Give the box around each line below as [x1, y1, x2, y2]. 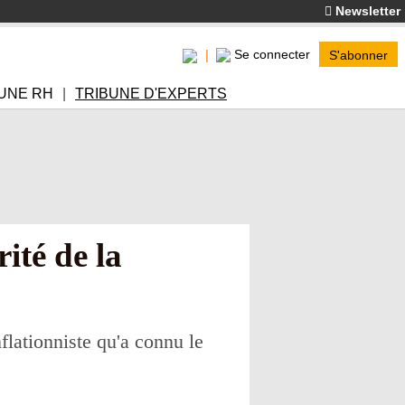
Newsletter [332, 4, 400, 18]
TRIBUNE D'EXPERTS [75, 86, 227, 101]
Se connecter [234, 47, 310, 61]
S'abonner [329, 48, 388, 62]
